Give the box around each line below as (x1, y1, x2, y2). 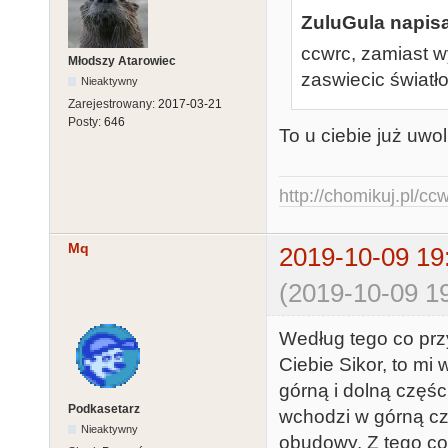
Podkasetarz (68, 401, 140, 416)
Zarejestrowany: (68, 97, 158, 112)
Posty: (68, 115, 104, 130)
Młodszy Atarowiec (68, 54, 176, 69)
